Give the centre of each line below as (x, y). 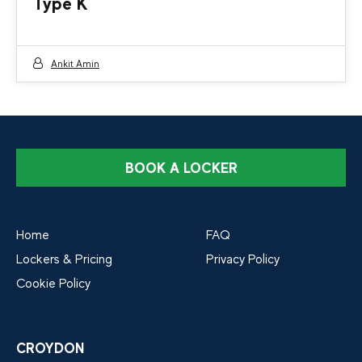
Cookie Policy (53, 283)
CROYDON (50, 348)
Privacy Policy (242, 259)
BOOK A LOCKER (181, 167)
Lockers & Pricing (64, 259)
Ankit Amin (75, 64)
